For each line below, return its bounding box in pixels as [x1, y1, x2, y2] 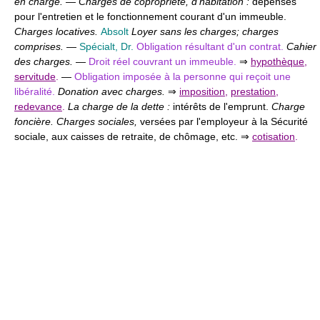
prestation [231, 86, 276, 98]
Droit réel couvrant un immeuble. [89, 56, 239, 68]
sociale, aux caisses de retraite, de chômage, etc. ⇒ [14, 131, 249, 143]
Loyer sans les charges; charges [131, 26, 279, 38]
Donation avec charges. [58, 86, 168, 98]
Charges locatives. [14, 26, 101, 38]
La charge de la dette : [68, 101, 173, 113]
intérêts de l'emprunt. [173, 101, 271, 113]
